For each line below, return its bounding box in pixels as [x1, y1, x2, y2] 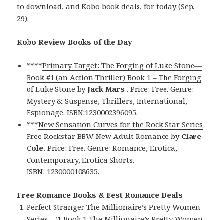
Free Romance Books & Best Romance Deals [17, 190, 183, 200]
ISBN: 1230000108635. [27, 166, 100, 177]
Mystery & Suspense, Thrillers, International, [27, 96, 188, 106]
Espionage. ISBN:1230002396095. [27, 108, 138, 118]
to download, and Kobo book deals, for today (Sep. [17, 1, 195, 12]
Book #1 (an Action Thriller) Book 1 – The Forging [27, 72, 202, 82]
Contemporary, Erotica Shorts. [27, 155, 135, 165]
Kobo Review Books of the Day [17, 37, 133, 47]
